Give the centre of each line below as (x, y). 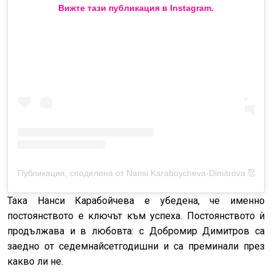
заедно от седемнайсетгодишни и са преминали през (136, 246)
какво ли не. (35, 262)
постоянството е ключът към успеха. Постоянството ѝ (136, 216)
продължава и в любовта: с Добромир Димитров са (136, 231)
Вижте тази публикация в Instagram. (136, 8)
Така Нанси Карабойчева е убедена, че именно (136, 201)
